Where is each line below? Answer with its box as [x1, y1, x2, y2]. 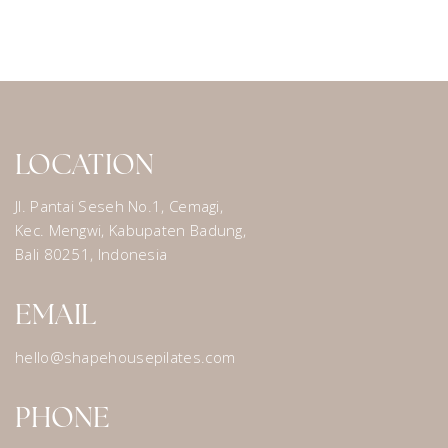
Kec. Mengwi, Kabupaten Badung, [15, 220, 246, 240]
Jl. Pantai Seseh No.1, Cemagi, [15, 196, 223, 216]
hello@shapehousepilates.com [15, 346, 236, 367]
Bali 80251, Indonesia [15, 244, 168, 264]
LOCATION [15, 152, 154, 181]
